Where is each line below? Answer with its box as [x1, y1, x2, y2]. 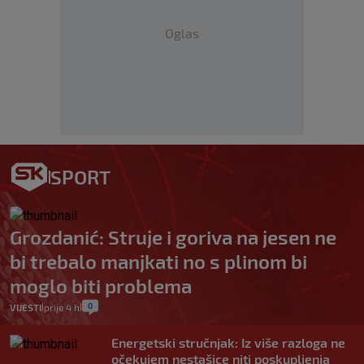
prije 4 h [44, 301, 80, 314]
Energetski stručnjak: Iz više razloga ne [111, 335, 345, 351]
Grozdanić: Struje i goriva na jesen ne [10, 225, 336, 249]
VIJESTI [10, 301, 41, 314]
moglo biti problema [10, 274, 192, 298]
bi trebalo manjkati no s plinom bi [10, 249, 307, 274]
